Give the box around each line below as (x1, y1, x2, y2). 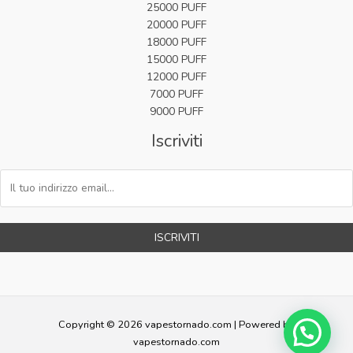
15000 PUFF (147, 51, 206, 67)
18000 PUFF (147, 34, 206, 50)
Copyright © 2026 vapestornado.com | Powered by (58, 317, 295, 332)
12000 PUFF (147, 69, 206, 84)
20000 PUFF (147, 17, 206, 32)
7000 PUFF (150, 86, 203, 102)
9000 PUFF (150, 103, 203, 119)
